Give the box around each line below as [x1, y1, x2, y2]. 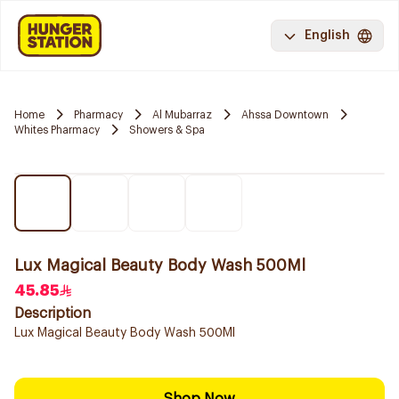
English [305, 29, 350, 42]
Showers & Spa [129, 124, 205, 135]
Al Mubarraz [152, 109, 212, 120]
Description [14, 306, 91, 321]
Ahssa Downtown [241, 109, 329, 120]
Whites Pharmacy [14, 124, 100, 135]
